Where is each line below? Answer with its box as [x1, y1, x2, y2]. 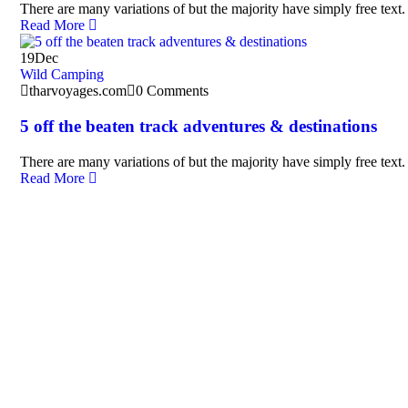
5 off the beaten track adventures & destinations [20, 116, 377, 136]
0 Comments [136, 83, 209, 99]
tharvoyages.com [29, 83, 127, 99]
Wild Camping [20, 66, 104, 83]
